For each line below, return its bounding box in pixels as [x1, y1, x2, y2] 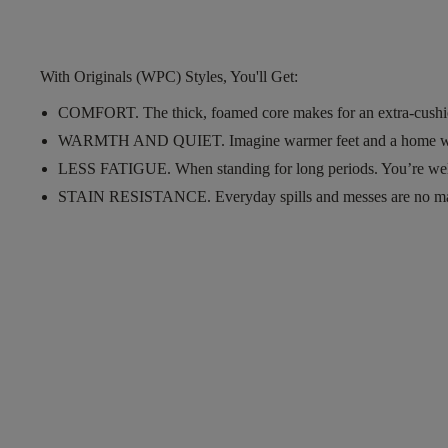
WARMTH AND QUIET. [58, 132, 225, 149]
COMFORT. [58, 104, 139, 121]
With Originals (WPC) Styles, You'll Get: [40, 68, 298, 85]
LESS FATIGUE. [58, 160, 171, 177]
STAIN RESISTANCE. [58, 188, 211, 205]
